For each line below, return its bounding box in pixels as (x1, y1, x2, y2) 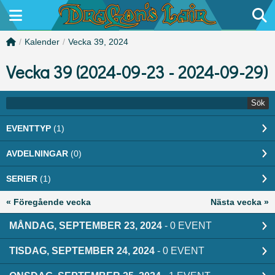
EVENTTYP (6, 123, 53, 133)
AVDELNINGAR (6, 149, 71, 158)
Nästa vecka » (211, 197, 269, 207)
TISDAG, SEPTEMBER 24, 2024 (9, 246, 155, 256)
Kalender (25, 37, 60, 47)
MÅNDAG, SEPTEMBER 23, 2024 (9, 220, 162, 231)
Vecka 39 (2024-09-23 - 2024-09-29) (6, 61, 268, 83)
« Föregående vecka (6, 197, 91, 207)
